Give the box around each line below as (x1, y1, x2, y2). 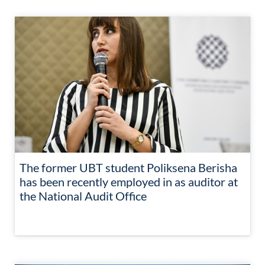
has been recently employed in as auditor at (20, 174, 238, 189)
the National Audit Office (20, 189, 147, 203)
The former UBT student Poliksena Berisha (20, 160, 237, 174)
